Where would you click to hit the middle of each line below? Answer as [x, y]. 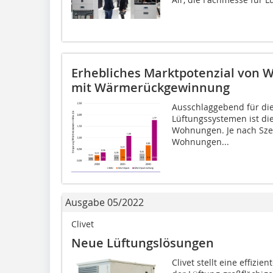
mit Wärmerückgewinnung [151, 87]
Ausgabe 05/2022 [105, 202]
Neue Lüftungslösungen [143, 243]
